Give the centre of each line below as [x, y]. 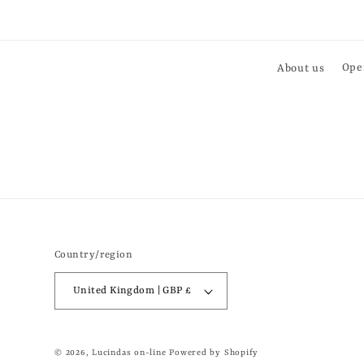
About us [301, 68]
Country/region [94, 256]
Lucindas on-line [129, 353]
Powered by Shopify [214, 353]
